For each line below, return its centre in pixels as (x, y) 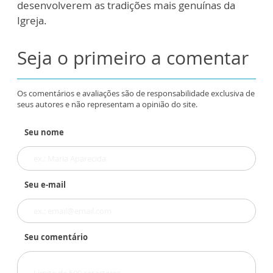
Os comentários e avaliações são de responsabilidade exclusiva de (136, 94)
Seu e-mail (45, 185)
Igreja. (34, 21)
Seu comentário (56, 237)
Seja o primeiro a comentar (133, 58)
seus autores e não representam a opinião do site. (107, 105)
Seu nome (44, 133)
